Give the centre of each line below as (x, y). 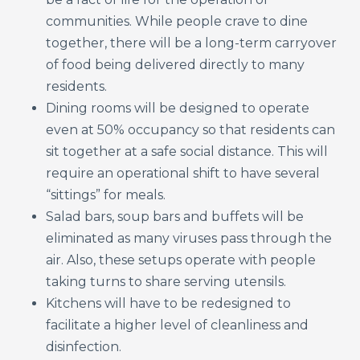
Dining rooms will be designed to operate (178, 108)
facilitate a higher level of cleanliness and (178, 325)
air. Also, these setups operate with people (181, 260)
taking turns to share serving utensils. (166, 281)
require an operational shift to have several (183, 173)
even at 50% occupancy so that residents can (191, 129)
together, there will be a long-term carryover (192, 43)
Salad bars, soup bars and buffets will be (175, 216)
